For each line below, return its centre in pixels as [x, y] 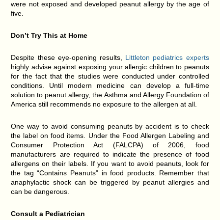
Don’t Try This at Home [49, 35]
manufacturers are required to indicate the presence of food [110, 154]
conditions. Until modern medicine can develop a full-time [110, 85]
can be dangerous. [40, 191]
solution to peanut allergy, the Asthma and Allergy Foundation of [110, 95]
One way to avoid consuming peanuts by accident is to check [110, 126]
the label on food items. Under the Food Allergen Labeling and [110, 135]
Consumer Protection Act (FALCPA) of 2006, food [110, 145]
